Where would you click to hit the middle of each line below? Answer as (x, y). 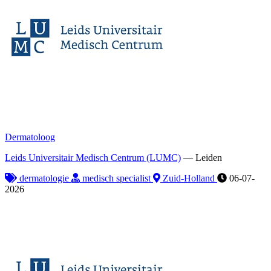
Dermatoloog (30, 137)
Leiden (209, 157)
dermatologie (44, 178)
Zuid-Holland (189, 178)
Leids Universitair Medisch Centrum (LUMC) (93, 157)
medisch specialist (116, 178)
